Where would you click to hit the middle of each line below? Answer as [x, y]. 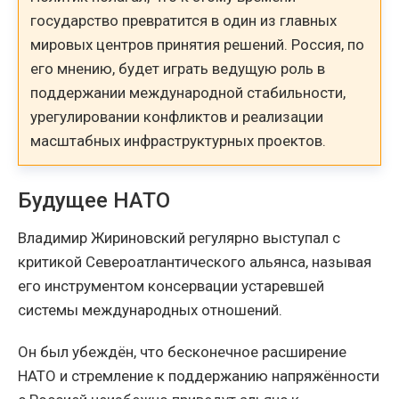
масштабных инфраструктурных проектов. [179, 140]
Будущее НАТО [94, 200]
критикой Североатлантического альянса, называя [195, 261]
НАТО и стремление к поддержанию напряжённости [199, 375]
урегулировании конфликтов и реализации [177, 116]
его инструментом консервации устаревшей [171, 285]
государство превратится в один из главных [184, 20]
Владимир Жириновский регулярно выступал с [179, 237]
